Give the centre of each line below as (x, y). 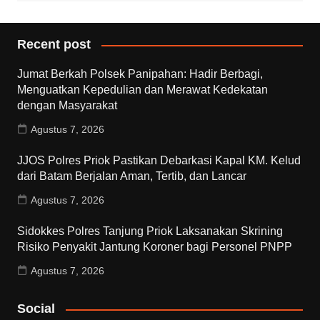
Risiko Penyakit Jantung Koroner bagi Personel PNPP (154, 247)
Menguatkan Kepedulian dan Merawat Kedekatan (142, 90)
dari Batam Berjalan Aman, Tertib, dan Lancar (131, 176)
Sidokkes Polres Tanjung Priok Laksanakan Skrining (150, 231)
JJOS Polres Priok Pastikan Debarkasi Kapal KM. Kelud (159, 161)
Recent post (54, 45)
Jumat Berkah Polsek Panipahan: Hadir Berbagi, (140, 74)
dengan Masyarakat (67, 106)
